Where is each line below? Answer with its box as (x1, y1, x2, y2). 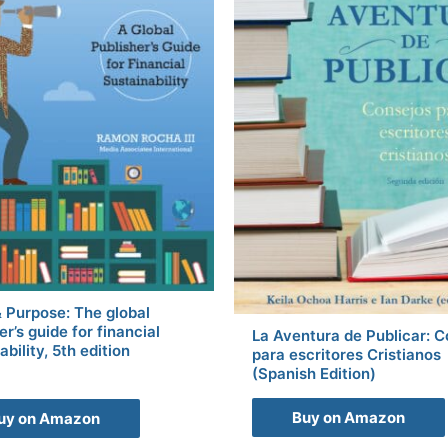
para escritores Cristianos (252, 345, 441, 365)
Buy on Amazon (292, 408, 405, 428)
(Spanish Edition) (252, 364, 376, 384)
